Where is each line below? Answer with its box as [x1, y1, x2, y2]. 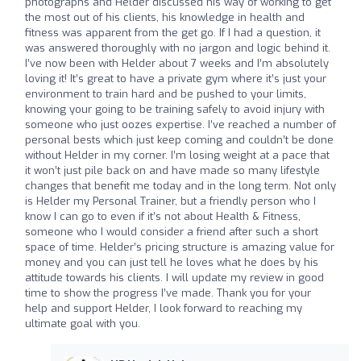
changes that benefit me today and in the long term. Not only [25, 178, 336, 193]
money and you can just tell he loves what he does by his [25, 255, 318, 269]
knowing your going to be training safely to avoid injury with [25, 102, 325, 116]
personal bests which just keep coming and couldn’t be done [25, 132, 334, 147]
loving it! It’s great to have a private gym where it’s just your [25, 71, 326, 85]
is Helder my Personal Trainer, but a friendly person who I [25, 193, 316, 208]
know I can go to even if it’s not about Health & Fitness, [25, 209, 301, 223]
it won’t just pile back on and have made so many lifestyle [25, 163, 320, 177]
